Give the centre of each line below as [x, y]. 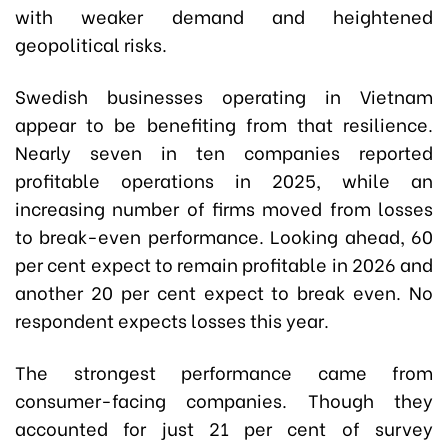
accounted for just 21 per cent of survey [224, 428]
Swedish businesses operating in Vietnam [224, 96]
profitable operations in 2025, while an [224, 180]
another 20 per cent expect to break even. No [224, 292]
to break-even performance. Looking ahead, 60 [224, 236]
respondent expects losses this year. [172, 320]
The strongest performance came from [224, 372]
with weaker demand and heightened [224, 16]
